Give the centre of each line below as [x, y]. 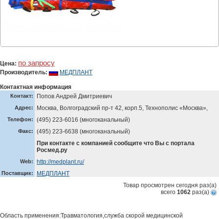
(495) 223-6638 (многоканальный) [83, 131]
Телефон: [20, 119]
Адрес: [24, 108]
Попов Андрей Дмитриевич [74, 96]
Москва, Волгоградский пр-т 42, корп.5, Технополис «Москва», [122, 108]
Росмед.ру [52, 150]
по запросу [36, 63]
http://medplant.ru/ [60, 162]
